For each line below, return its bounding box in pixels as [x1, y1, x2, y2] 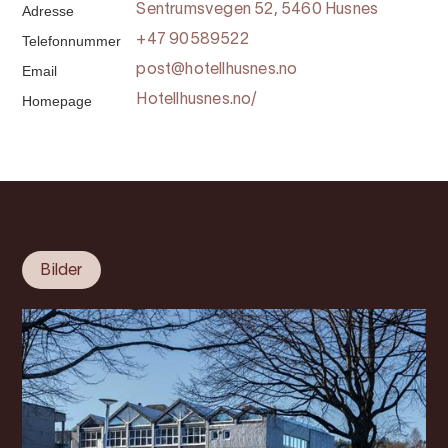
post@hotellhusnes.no [136, 63, 298, 77]
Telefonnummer [22, 33, 122, 49]
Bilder [40, 264, 83, 278]
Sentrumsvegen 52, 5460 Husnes [136, 3, 379, 17]
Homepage [22, 93, 93, 109]
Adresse [22, 3, 75, 19]
